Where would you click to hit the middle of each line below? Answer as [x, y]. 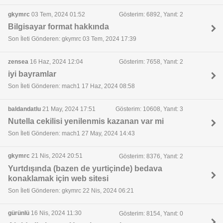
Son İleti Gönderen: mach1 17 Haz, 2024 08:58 [71, 86]
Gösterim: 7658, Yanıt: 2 [151, 62]
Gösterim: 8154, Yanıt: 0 [151, 214]
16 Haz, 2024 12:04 [56, 61]
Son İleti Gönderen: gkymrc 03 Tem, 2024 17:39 [72, 39]
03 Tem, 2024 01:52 [57, 14]
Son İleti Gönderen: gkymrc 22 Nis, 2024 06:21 [71, 190]
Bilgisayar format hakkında [58, 26]
